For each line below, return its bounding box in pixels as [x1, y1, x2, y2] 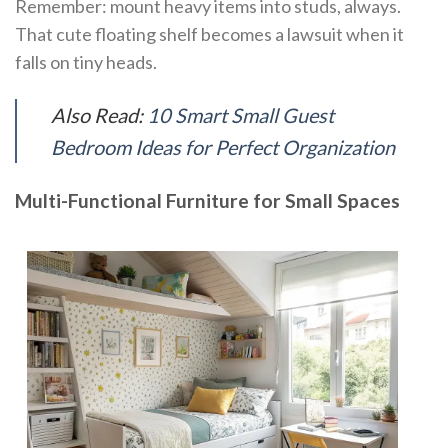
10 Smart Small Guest [146, 103, 334, 128]
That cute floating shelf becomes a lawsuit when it [15, 23, 404, 45]
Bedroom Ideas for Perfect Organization [50, 135, 395, 160]
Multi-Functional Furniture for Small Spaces [15, 189, 400, 213]
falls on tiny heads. [15, 51, 157, 73]
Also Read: [50, 103, 147, 128]
